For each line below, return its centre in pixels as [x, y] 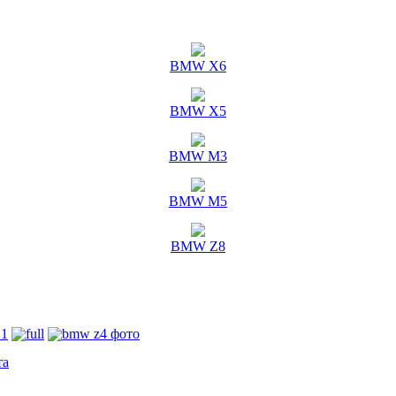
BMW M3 [198, 156]
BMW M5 [198, 201]
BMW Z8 [198, 246]
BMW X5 [198, 111]
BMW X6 [198, 66]
